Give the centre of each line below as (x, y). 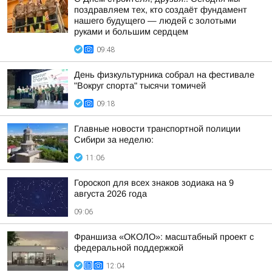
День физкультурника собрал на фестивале (164, 75)
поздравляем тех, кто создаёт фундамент (161, 10)
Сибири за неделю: (114, 140)
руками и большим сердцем (131, 32)
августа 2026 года (110, 194)
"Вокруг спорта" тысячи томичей (140, 86)
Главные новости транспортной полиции (157, 129)
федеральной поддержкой (129, 248)
